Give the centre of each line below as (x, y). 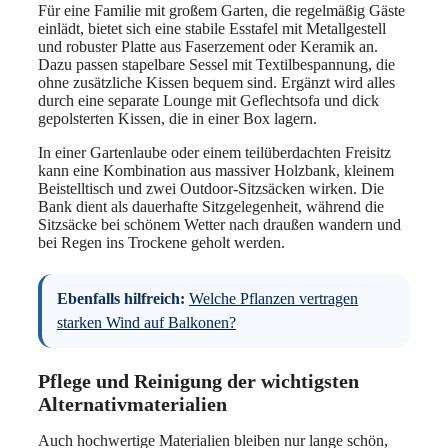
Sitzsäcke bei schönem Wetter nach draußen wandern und (219, 224)
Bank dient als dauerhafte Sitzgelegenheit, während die (211, 206)
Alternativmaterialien (132, 403)
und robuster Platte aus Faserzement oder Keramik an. (208, 46)
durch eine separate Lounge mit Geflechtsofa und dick (208, 100)
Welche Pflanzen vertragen (273, 298)
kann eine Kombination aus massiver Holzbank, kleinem (216, 170)
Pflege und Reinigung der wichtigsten (198, 380)
